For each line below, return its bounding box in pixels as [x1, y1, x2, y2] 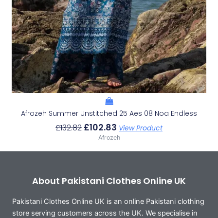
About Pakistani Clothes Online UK [32, 175, 186, 187]
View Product [119, 123, 163, 133]
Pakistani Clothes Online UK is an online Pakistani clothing [12, 197, 204, 206]
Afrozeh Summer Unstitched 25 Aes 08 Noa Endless [21, 109, 197, 119]
